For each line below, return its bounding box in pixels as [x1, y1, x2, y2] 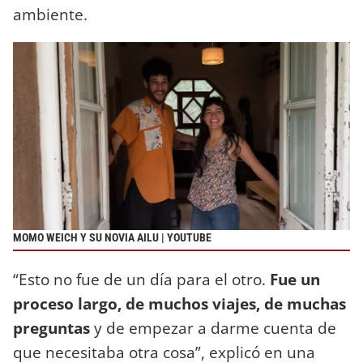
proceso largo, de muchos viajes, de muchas [13, 292, 346, 314]
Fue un [266, 267, 320, 290]
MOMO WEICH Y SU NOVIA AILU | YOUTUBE [13, 231, 211, 246]
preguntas [13, 316, 90, 339]
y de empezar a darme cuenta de [90, 316, 336, 339]
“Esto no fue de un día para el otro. [13, 267, 266, 290]
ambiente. [13, 3, 92, 26]
